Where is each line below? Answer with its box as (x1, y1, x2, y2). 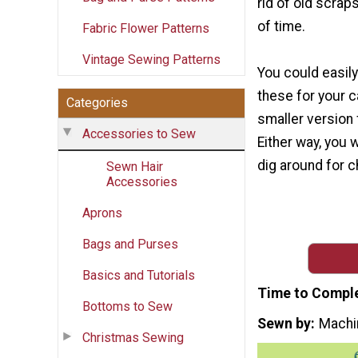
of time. (257, 18, 305, 35)
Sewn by (257, 315, 311, 332)
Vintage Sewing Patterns (82, 51, 221, 67)
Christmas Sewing (82, 329, 184, 345)
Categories (66, 94, 128, 110)
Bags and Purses (82, 236, 178, 252)
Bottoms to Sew (82, 298, 173, 314)
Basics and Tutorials (82, 267, 195, 283)
